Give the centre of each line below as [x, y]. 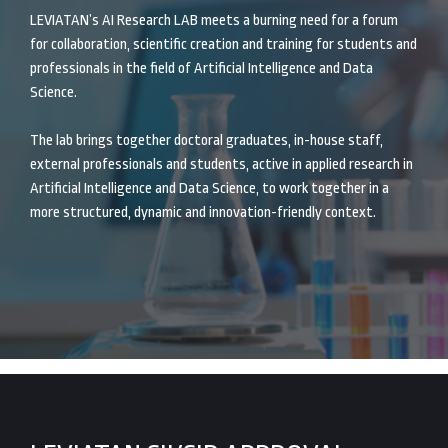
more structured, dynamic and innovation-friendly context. [203, 212]
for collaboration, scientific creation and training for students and [223, 44]
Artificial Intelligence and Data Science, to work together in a [209, 188]
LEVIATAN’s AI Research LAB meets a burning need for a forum [214, 20]
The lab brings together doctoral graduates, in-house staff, [206, 140]
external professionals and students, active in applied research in [221, 164]
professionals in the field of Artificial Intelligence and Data [201, 68]
